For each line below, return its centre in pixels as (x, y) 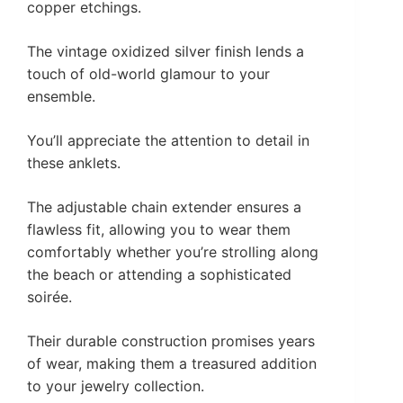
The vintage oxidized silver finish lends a (166, 51)
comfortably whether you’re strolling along (173, 251)
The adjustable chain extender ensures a (164, 206)
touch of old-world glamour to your (148, 73)
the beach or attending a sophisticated (159, 274)
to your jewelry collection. (116, 385)
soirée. (49, 296)
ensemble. (61, 96)
